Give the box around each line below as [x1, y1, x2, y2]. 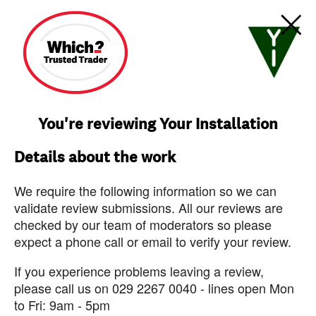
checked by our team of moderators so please [14, 215, 272, 233]
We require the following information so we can [14, 181, 276, 200]
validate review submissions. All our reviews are [14, 198, 283, 217]
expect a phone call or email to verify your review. [14, 232, 291, 250]
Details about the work [14, 147, 176, 167]
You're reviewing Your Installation [38, 114, 278, 134]
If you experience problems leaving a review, [14, 262, 264, 280]
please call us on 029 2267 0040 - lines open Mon [14, 279, 294, 297]
